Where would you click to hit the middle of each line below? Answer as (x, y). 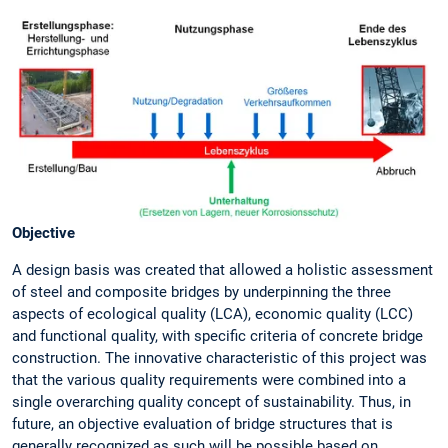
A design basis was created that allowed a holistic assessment (222, 269)
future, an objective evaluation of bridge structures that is (202, 423)
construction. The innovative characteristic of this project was (219, 357)
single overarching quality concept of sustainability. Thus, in (211, 401)
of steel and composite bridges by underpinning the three (201, 291)
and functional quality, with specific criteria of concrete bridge (217, 335)
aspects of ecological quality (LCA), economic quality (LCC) (212, 313)
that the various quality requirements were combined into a (209, 379)
